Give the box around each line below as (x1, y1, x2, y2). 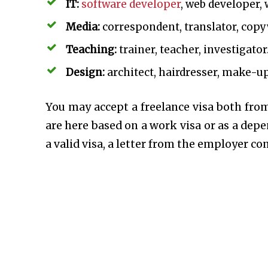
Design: (65, 66, 105, 80)
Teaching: (65, 43, 117, 57)
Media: (65, 20, 100, 34)
